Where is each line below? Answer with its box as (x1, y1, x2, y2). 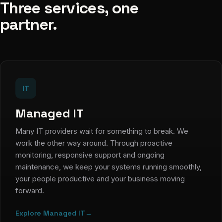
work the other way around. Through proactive (15, 138, 172, 148)
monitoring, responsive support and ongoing (15, 150, 165, 160)
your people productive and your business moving (15, 174, 185, 183)
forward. (15, 186, 44, 195)
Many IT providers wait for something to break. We (15, 126, 188, 136)
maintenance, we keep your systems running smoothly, (15, 162, 202, 171)
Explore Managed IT (15, 209, 85, 218)
